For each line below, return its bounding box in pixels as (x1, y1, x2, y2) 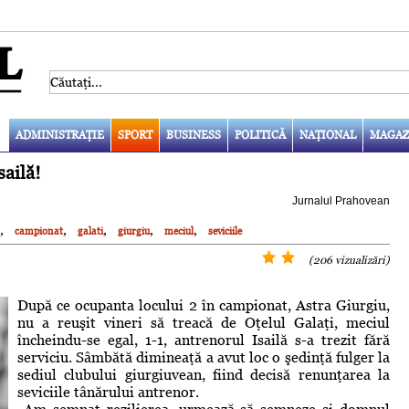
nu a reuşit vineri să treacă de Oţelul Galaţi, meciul (17, 313, 390, 331)
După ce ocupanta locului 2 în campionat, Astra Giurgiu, (17, 296, 390, 314)
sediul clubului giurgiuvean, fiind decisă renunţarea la (17, 365, 390, 383)
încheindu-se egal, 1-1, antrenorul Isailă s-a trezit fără (17, 330, 390, 349)
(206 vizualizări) (309, 253, 390, 267)
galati (78, 225, 103, 236)
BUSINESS (165, 128, 221, 142)
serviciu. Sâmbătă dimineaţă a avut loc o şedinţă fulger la (17, 348, 390, 366)
